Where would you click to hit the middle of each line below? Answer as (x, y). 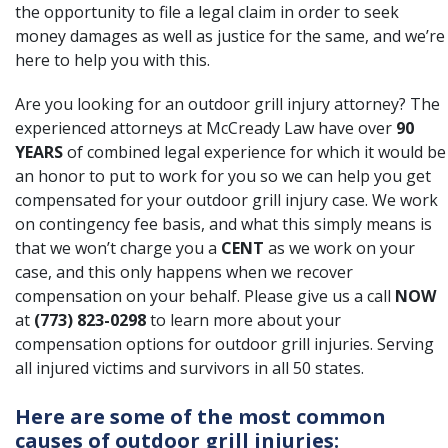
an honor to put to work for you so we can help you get (223, 176)
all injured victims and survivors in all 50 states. (189, 368)
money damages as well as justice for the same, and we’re (230, 36)
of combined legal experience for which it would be (254, 152)
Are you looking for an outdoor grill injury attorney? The (227, 104)
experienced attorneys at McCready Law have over (205, 128)
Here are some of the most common (200, 416)
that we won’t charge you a (118, 248)
